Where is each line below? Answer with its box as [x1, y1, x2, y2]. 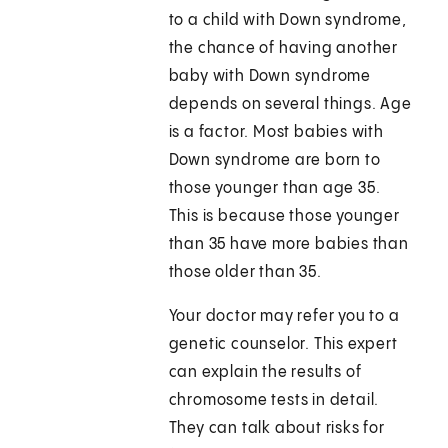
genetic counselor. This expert [168, 336, 398, 354]
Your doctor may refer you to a [168, 308, 400, 326]
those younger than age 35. [168, 180, 381, 198]
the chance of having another [168, 40, 399, 58]
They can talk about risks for [168, 420, 385, 438]
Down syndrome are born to [168, 152, 381, 170]
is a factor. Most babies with [168, 124, 384, 142]
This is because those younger [168, 208, 400, 226]
